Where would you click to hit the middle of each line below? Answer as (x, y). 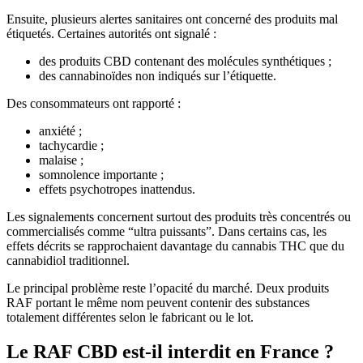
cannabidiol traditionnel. (68, 260)
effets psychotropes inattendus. (117, 189)
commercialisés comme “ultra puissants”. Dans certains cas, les (167, 231)
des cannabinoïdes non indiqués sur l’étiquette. (158, 75)
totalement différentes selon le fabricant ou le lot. (130, 317)
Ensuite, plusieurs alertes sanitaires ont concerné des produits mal (172, 19)
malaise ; (61, 160)
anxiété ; (60, 130)
